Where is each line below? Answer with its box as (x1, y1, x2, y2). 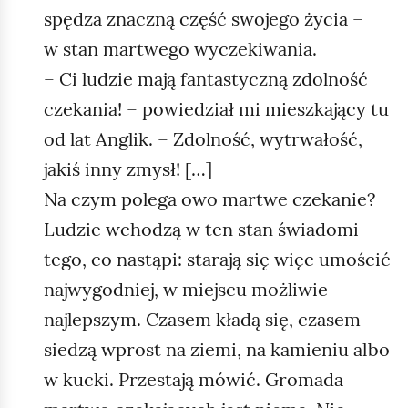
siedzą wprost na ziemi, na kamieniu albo (44, 337, 390, 361)
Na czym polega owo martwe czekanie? (44, 187, 375, 210)
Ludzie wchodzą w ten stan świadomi (44, 217, 359, 240)
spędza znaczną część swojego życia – (44, 6, 363, 30)
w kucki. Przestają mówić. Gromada (44, 367, 343, 391)
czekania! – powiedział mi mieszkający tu (44, 97, 389, 120)
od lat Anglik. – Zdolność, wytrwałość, (44, 127, 362, 150)
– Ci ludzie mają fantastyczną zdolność (44, 66, 368, 90)
